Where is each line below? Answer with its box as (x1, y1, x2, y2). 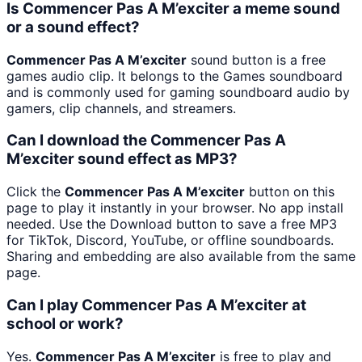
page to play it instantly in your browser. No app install (6, 200, 343, 217)
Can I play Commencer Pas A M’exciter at (6, 295, 306, 314)
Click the (6, 183, 65, 200)
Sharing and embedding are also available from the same (6, 248, 356, 265)
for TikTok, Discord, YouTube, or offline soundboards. (6, 232, 334, 249)
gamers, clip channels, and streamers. (6, 99, 236, 116)
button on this (245, 183, 335, 200)
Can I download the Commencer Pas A (6, 131, 286, 150)
